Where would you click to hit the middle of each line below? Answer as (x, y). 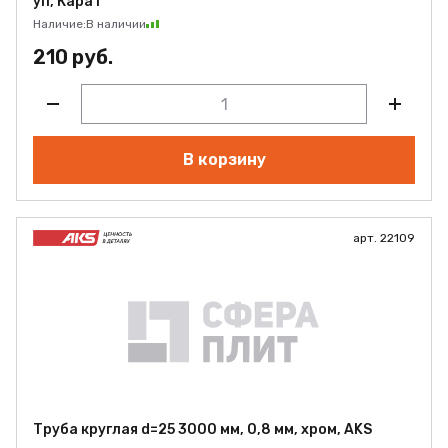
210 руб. (73, 57)
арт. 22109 (384, 238)
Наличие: (59, 24)
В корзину (224, 159)
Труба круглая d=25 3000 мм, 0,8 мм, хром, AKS (202, 429)
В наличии (116, 24)
